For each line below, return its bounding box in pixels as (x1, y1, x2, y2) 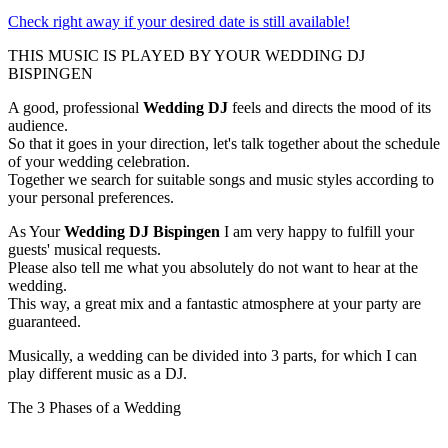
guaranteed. (8, 313, 81, 331)
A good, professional (8, 99, 143, 117)
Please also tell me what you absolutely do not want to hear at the (8, 259, 418, 277)
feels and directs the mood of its (228, 99, 431, 117)
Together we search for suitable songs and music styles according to (8, 171, 434, 189)
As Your (8, 223, 64, 241)
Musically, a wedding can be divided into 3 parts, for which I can (8, 347, 417, 365)
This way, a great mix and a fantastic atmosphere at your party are (8, 295, 421, 313)
